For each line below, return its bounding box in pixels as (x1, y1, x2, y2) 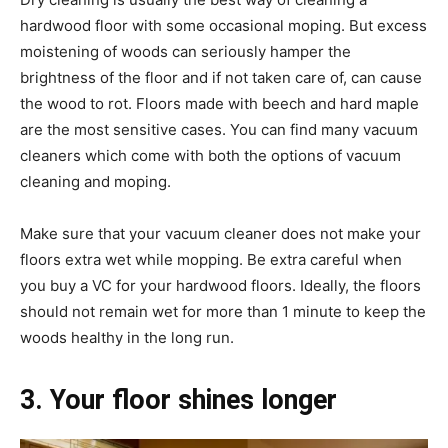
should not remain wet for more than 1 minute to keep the (20, 301, 426, 321)
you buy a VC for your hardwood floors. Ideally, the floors (20, 275, 421, 295)
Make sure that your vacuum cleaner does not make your (20, 223, 421, 243)
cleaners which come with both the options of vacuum (20, 145, 401, 165)
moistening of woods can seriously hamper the (20, 41, 351, 61)
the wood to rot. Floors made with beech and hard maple (20, 93, 419, 113)
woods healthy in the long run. (20, 327, 234, 347)
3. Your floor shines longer (20, 383, 337, 416)
